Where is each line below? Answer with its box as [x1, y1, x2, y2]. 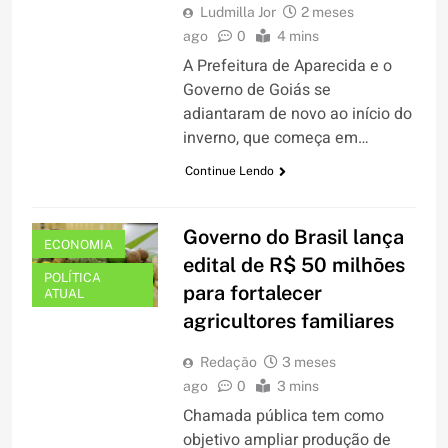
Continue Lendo [184, 164, 274, 179]
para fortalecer [182, 281, 322, 306]
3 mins [276, 378, 319, 395]
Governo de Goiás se [182, 78, 331, 103]
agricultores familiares [182, 309, 394, 334]
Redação [199, 354, 257, 371]
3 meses [281, 354, 336, 371]
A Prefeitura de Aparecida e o [182, 54, 392, 79]
